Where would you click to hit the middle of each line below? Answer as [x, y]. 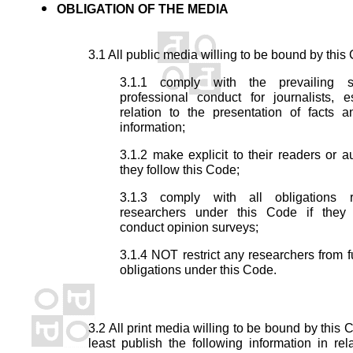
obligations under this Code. [198, 269]
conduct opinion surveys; [189, 227]
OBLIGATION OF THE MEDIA [143, 9]
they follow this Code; [180, 169]
